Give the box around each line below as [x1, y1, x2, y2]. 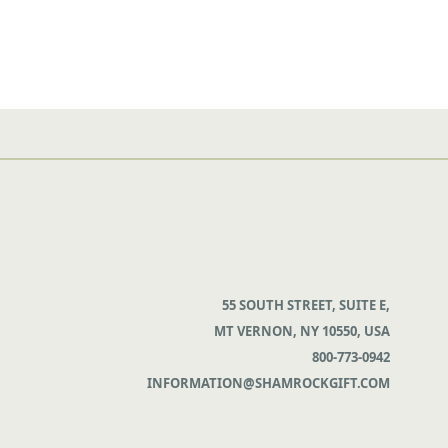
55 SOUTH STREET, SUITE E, [221, 296, 390, 315]
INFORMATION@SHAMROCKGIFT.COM [146, 374, 390, 393]
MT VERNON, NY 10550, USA [213, 322, 390, 341]
